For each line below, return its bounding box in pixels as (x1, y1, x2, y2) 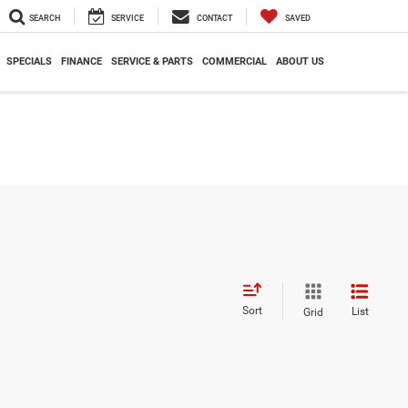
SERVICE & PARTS (111, 56, 193, 68)
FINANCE (61, 56, 102, 68)
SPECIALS (6, 56, 52, 68)
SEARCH (29, 14, 60, 24)
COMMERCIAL (202, 56, 267, 68)
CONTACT (197, 14, 232, 24)
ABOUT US (276, 56, 324, 68)
